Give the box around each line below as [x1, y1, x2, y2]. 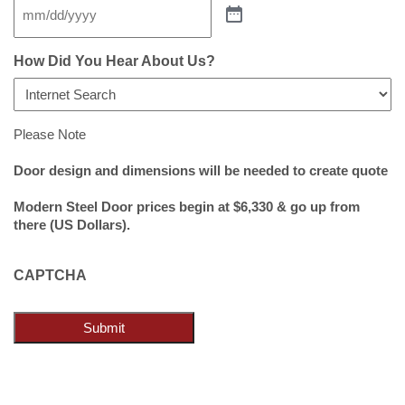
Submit [83, 319, 125, 335]
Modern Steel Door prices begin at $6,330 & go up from [14, 198, 360, 214]
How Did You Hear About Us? [14, 52, 215, 69]
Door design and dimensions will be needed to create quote [14, 162, 388, 178]
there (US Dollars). [14, 216, 130, 232]
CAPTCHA [14, 267, 87, 283]
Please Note [14, 126, 86, 142]
